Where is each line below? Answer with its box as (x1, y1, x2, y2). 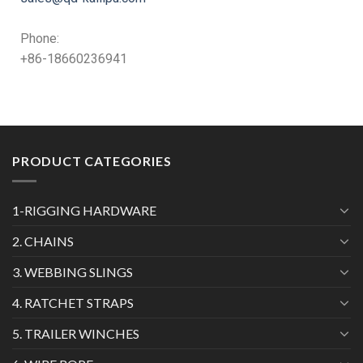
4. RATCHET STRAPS (12, 294, 134, 310)
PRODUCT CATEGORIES (12, 153, 172, 169)
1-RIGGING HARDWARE (12, 202, 156, 218)
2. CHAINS (12, 233, 74, 249)
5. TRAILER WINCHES (12, 325, 139, 341)
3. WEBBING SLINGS (12, 263, 133, 280)
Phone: (20, 31, 59, 47)
